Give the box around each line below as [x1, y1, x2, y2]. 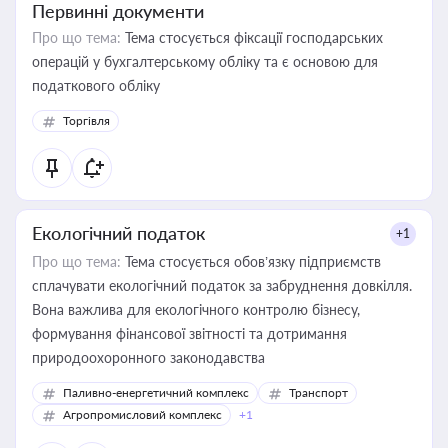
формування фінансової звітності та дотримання [32, 325, 347, 342]
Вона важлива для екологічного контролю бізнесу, [32, 301, 360, 318]
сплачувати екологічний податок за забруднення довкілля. [32, 277, 412, 294]
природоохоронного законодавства [32, 349, 265, 366]
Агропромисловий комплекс [63, 407, 222, 422]
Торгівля [63, 113, 110, 128]
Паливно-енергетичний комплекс [63, 385, 249, 400]
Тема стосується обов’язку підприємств [121, 253, 381, 270]
